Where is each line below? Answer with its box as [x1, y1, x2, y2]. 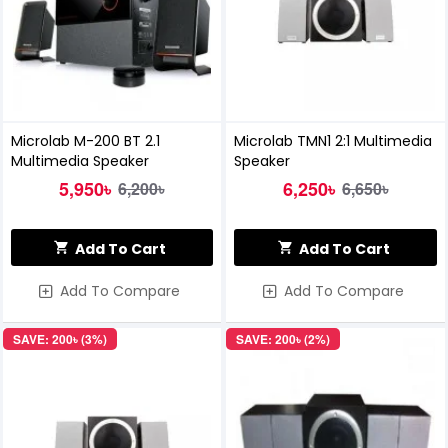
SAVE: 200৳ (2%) [236, 330, 331, 349]
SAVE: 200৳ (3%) [12, 330, 107, 349]
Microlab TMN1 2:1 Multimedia [234, 131, 433, 152]
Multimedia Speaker [10, 151, 149, 172]
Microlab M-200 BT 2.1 [10, 131, 160, 152]
